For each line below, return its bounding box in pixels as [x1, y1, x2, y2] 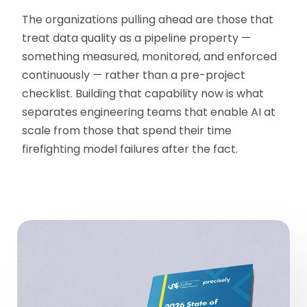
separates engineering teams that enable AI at [22, 103, 276, 120]
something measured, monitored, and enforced [22, 48, 278, 64]
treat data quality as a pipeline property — [22, 29, 251, 46]
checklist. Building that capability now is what [22, 85, 265, 101]
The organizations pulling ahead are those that [22, 11, 274, 27]
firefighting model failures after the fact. [22, 140, 238, 157]
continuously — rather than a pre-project [22, 66, 246, 83]
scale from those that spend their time [22, 122, 232, 138]
